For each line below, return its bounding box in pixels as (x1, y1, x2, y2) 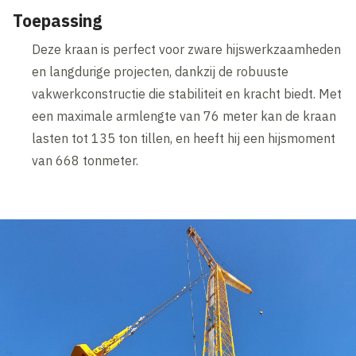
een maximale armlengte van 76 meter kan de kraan (32, 107, 337, 124)
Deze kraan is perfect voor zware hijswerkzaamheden (32, 41, 342, 57)
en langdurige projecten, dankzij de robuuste (32, 63, 289, 79)
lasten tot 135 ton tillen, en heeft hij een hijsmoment (32, 130, 336, 146)
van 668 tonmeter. (32, 152, 139, 168)
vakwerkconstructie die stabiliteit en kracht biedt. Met (32, 85, 342, 102)
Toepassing (13, 9, 103, 32)
